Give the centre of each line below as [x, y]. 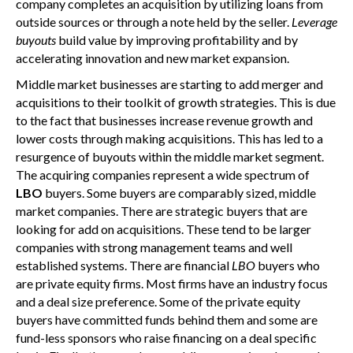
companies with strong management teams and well [154, 247]
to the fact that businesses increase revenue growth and [164, 120]
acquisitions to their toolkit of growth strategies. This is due [176, 102]
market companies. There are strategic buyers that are [162, 211]
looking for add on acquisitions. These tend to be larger [163, 229]
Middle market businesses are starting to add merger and [169, 84]
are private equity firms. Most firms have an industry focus [172, 283]
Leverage [314, 22]
